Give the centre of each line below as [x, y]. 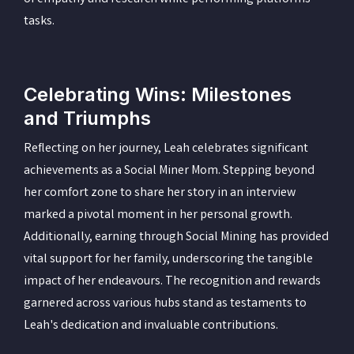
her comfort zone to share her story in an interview [160, 193]
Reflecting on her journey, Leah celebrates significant [166, 149]
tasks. [39, 21]
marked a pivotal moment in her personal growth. [158, 215]
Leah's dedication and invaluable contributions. [151, 326]
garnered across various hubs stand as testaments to [165, 303]
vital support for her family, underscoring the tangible [168, 259]
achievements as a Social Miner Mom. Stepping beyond [169, 171]
